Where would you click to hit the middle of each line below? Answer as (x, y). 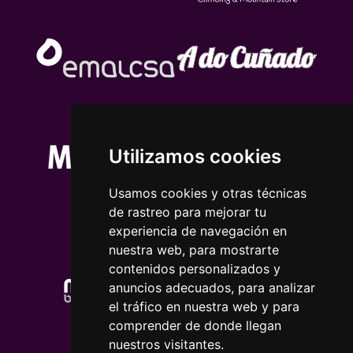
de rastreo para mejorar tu (187, 212)
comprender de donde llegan (195, 325)
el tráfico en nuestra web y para (204, 307)
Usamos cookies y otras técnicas (207, 193)
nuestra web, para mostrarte (193, 250)
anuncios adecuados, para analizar (212, 288)
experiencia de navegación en (197, 231)
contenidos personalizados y (194, 269)
